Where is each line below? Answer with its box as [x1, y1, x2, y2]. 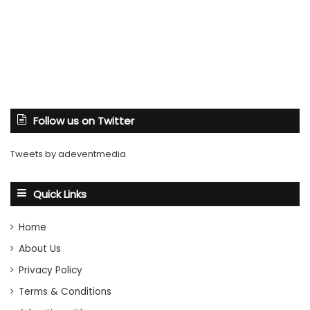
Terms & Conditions [19, 284, 111, 298]
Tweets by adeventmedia [10, 147, 126, 161]
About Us [19, 241, 61, 255]
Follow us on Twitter [33, 113, 134, 128]
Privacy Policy [19, 263, 82, 277]
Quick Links [33, 186, 86, 201]
